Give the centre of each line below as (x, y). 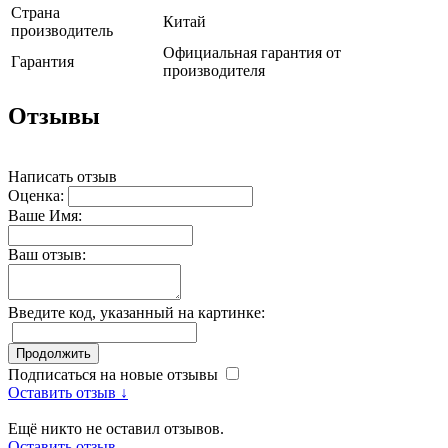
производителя (214, 70)
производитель (62, 30)
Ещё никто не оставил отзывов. (116, 428)
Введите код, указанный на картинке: (136, 312)
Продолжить (53, 353)
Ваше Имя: (45, 215)
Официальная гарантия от (252, 52)
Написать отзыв (62, 176)
